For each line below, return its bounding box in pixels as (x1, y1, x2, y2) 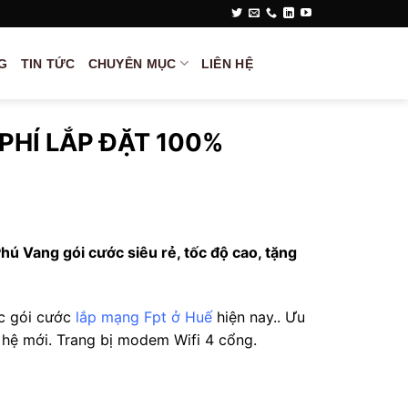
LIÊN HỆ (200, 56, 253, 71)
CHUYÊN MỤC (87, 56, 177, 71)
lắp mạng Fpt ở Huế (76, 307, 212, 326)
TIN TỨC (20, 56, 76, 71)
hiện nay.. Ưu (212, 307, 305, 326)
